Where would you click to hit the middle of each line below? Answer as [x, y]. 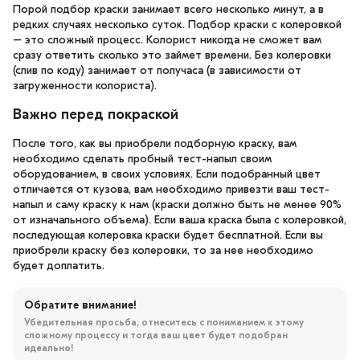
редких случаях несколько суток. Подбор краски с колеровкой [177, 25]
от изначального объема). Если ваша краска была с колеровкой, [180, 220]
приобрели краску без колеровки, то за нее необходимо [163, 251]
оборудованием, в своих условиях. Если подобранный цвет [167, 174]
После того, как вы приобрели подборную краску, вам [155, 144]
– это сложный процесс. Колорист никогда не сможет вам [167, 40]
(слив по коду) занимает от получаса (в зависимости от [157, 71]
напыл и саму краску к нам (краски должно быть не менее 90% [177, 205]
